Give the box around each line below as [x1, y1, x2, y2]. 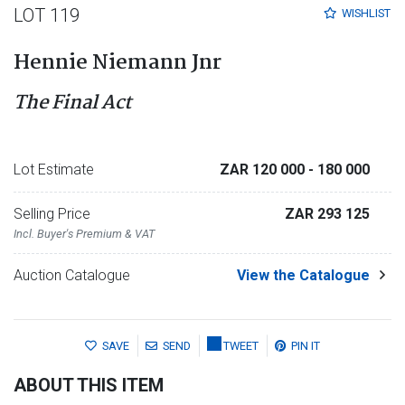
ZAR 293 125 [285, 204, 370, 222]
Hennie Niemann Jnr [14, 46, 221, 80]
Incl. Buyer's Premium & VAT [14, 226, 155, 240]
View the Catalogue [237, 266, 370, 284]
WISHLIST [342, 6, 391, 21]
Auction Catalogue [14, 266, 130, 284]
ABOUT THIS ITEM [14, 374, 164, 397]
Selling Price [14, 204, 90, 222]
